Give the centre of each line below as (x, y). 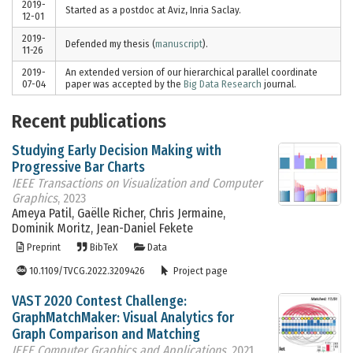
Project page (200, 271)
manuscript (179, 44)
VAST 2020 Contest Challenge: (99, 301)
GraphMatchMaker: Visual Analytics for (123, 318)
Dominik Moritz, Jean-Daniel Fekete (102, 229)
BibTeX (104, 247)
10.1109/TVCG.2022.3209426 (86, 271)
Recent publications (89, 122)
